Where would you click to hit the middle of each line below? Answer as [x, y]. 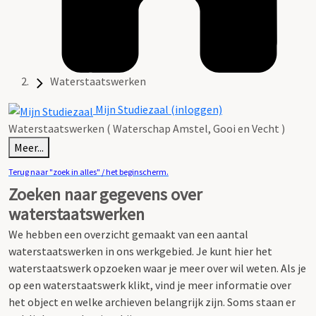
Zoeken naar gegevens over [105, 194]
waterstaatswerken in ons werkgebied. [102, 251]
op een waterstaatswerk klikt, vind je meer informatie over [150, 285]
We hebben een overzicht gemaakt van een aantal [128, 234]
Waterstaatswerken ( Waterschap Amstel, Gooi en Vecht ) [147, 128]
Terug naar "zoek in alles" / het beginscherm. [89, 171]
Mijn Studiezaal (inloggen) [158, 110]
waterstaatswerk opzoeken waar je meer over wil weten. [145, 268]
